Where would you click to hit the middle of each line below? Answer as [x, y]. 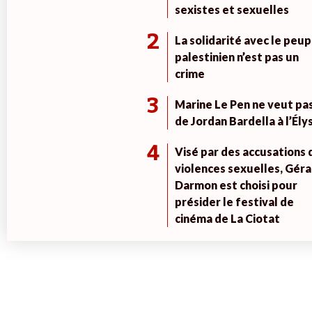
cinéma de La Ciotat [227, 219]
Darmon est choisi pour [236, 185]
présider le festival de [234, 202]
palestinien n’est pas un [236, 57]
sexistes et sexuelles [232, 10]
